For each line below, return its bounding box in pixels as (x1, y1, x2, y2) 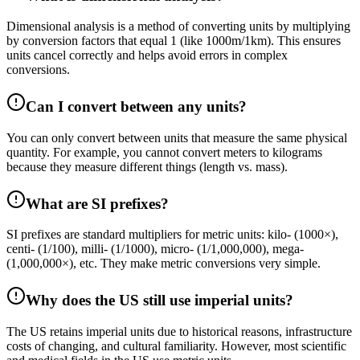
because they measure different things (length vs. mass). (6, 159, 288, 174)
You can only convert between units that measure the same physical (6, 130, 347, 145)
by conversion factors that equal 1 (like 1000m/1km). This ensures (6, 34, 341, 48)
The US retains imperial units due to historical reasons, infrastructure (6, 324, 352, 338)
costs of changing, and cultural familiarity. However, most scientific (6, 338, 346, 353)
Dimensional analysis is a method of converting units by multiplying (6, 19, 350, 34)
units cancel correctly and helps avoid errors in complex (6, 48, 288, 63)
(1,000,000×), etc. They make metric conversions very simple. (6, 256, 321, 271)
